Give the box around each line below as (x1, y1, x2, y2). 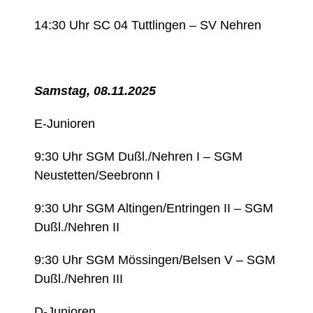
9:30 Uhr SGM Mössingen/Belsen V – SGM (34, 253, 276, 268)
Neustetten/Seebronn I (34, 168, 161, 183)
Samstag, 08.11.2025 (34, 84, 156, 99)
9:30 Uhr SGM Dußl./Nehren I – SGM (34, 150, 243, 164)
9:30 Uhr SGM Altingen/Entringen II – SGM (34, 201, 274, 216)
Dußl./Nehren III (34, 272, 124, 286)
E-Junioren (34, 117, 96, 131)
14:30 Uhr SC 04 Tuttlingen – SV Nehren (34, 18, 262, 33)
